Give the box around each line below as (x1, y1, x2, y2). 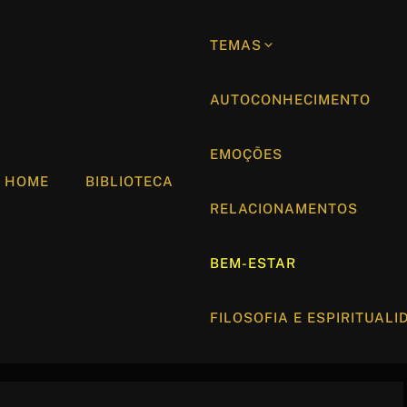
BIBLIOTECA (85, 174, 174, 189)
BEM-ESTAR (210, 255, 296, 271)
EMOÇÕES (210, 146, 283, 162)
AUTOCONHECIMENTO (210, 92, 371, 107)
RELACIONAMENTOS (210, 201, 358, 216)
